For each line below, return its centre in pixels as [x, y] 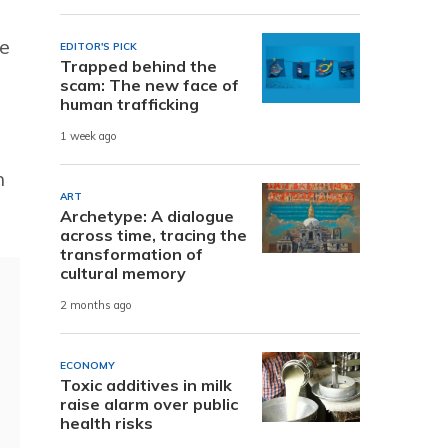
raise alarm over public [149, 403]
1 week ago [88, 136]
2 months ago [96, 305]
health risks [106, 422]
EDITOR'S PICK [98, 46]
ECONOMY [87, 365]
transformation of [131, 253]
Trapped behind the [138, 65]
